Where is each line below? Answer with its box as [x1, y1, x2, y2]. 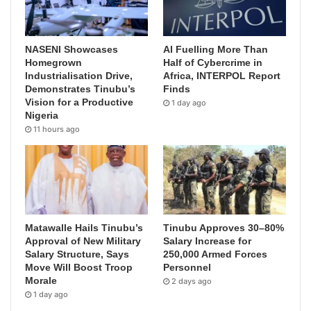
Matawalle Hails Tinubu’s [25, 222, 143, 234]
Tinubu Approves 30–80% [163, 222, 285, 234]
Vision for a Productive [25, 96, 133, 108]
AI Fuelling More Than [163, 44, 269, 56]
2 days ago [171, 276, 212, 287]
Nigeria [25, 110, 58, 121]
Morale [25, 275, 57, 287]
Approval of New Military [25, 235, 141, 247]
